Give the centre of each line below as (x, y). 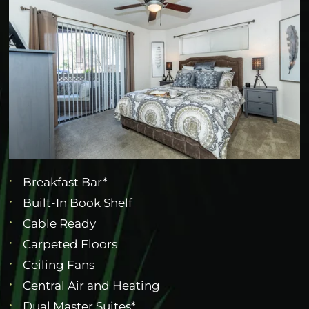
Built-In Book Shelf (78, 203)
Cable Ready (60, 224)
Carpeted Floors (70, 245)
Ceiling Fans (59, 265)
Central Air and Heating (92, 286)
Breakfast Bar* (66, 182)
